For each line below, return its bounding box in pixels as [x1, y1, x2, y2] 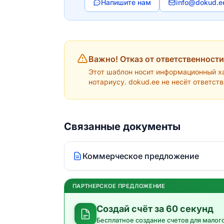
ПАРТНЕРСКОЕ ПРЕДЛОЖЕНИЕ [72, 182, 165, 189]
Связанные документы [64, 120, 180, 132]
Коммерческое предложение [82, 151, 199, 161]
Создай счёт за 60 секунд [96, 203, 213, 214]
